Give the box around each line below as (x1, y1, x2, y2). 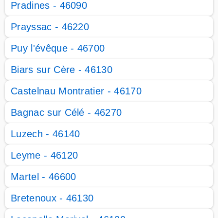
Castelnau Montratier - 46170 (11, 86, 142, 96)
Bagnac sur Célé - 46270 (11, 107, 122, 118)
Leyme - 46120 (11, 150, 78, 161)
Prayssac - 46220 (11, 21, 90, 32)
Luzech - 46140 (11, 128, 80, 139)
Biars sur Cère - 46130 (11, 64, 113, 75)
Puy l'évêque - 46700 (11, 43, 105, 54)
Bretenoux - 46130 (11, 193, 94, 203)
